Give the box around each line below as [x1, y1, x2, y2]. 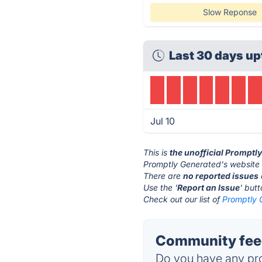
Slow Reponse [202, 7, 257, 17]
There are [143, 171, 184, 181]
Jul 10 [150, 115, 175, 127]
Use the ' [143, 182, 178, 192]
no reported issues [183, 171, 259, 181]
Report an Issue [177, 182, 240, 192]
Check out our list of [143, 194, 223, 204]
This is [143, 147, 170, 157]
